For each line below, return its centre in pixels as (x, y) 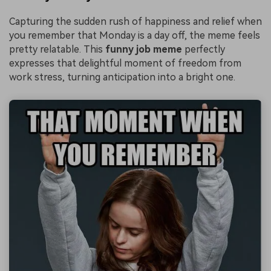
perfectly (205, 50)
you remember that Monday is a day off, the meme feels (135, 36)
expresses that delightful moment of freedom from (125, 64)
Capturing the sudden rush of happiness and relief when (135, 22)
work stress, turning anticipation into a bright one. (122, 77)
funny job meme (145, 50)
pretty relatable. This (57, 50)
